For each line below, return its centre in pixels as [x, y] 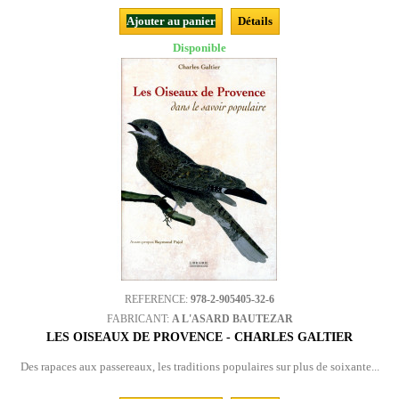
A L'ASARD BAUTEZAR [232, 319]
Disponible [199, 48]
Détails [255, 21]
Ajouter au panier [171, 21]
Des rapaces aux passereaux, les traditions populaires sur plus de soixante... [199, 366]
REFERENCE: [158, 299]
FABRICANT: [139, 319]
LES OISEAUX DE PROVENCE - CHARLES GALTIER [199, 337]
